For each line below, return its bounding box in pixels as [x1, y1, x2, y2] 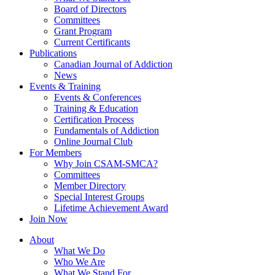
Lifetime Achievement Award [54, 202, 168, 213]
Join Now [29, 213, 68, 224]
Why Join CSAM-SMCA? [54, 158, 158, 169]
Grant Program [54, 25, 112, 36]
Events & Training [29, 80, 101, 91]
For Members [29, 147, 82, 158]
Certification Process [54, 114, 134, 125]
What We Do [54, 245, 105, 256]
